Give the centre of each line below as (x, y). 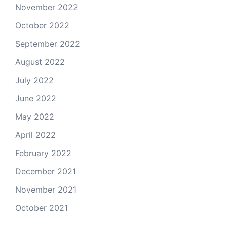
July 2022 (34, 80)
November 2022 (47, 7)
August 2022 (40, 62)
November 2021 (46, 190)
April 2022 (35, 135)
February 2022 (43, 153)
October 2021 (42, 208)
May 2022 (35, 117)
